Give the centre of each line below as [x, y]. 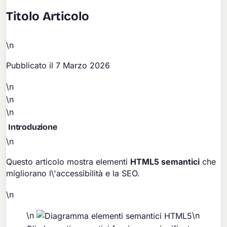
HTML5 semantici [165, 161]
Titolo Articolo [48, 16]
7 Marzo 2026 [83, 66]
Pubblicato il [31, 66]
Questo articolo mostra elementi [68, 161]
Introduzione [33, 127]
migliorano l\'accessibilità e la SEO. [73, 173]
